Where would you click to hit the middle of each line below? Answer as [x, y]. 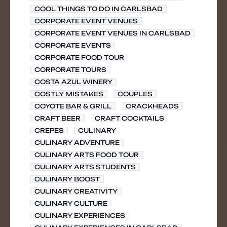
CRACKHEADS [152, 106]
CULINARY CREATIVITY [76, 191]
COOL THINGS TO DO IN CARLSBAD [99, 9]
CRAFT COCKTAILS [129, 118]
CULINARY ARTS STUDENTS [85, 167]
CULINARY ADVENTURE [77, 143]
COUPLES [135, 94]
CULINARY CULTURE [71, 203]
